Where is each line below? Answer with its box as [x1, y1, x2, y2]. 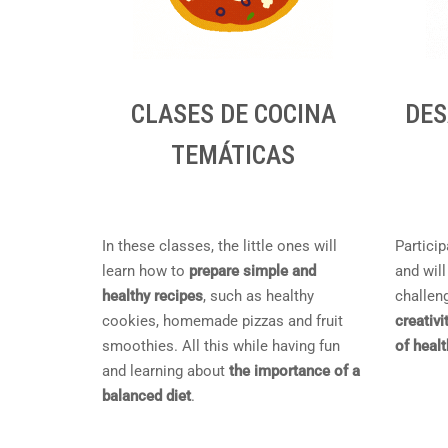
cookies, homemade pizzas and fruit [102, 312, 343, 330]
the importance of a [229, 362, 360, 380]
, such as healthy [203, 287, 314, 305]
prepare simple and [189, 262, 316, 280]
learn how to [102, 262, 189, 280]
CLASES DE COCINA [130, 99, 336, 129]
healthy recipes [102, 287, 203, 305]
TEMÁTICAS [171, 140, 296, 170]
